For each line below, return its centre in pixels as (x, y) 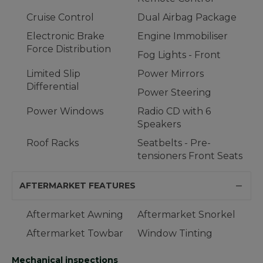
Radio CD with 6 (174, 112)
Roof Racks (53, 143)
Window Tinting (175, 234)
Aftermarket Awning (75, 215)
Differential (53, 87)
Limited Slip (53, 74)
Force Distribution (69, 49)
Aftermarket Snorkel (186, 215)
